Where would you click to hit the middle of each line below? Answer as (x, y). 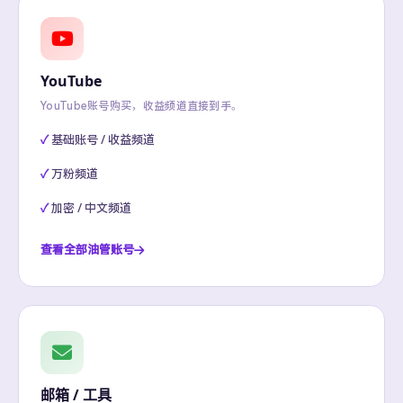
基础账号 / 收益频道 (103, 140)
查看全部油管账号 (87, 250)
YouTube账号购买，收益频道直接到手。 (142, 106)
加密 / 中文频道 (91, 208)
